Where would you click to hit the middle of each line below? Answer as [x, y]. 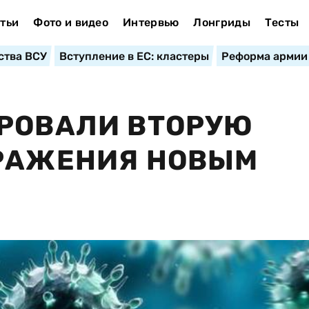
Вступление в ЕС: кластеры [134, 56]
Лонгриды [222, 22]
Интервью [151, 22]
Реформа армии [264, 56]
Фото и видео [71, 22]
